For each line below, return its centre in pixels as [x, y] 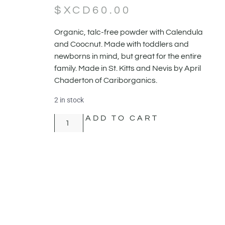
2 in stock [69, 100]
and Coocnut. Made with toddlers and [121, 44]
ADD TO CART [122, 118]
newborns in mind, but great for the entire [128, 57]
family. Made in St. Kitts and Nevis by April [127, 69]
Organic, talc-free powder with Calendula [128, 32]
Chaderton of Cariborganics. [105, 81]
